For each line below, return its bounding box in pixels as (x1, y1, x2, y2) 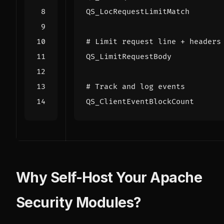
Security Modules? (16, 194, 141, 211)
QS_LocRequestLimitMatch (86, 7, 189, 17)
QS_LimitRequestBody (86, 52, 171, 62)
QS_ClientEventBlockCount (86, 97, 194, 107)
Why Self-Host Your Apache (16, 169, 202, 186)
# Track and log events (86, 82, 185, 92)
